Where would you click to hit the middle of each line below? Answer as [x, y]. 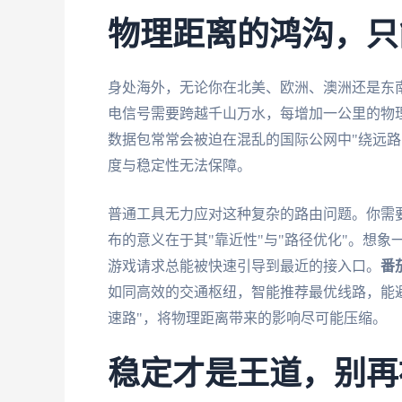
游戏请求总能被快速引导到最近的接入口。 [244, 267]
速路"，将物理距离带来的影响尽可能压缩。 [247, 319]
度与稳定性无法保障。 [179, 165]
